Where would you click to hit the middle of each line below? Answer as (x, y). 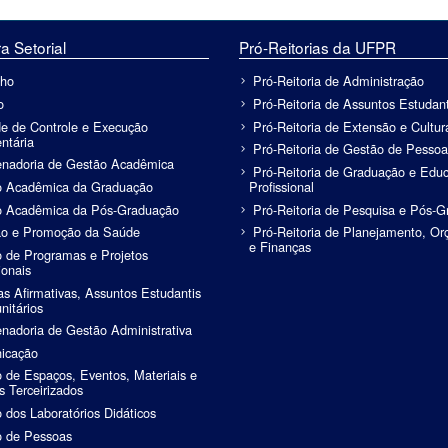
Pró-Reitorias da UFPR (317, 47)
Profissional (282, 186)
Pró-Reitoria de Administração (339, 81)
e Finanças (280, 247)
